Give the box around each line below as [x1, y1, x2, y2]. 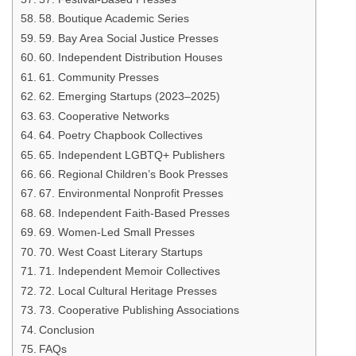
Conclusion [38, 323, 95, 336]
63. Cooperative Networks [38, 109, 169, 122]
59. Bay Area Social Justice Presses [38, 31, 219, 44]
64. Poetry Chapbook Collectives [38, 129, 203, 142]
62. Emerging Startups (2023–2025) [38, 90, 220, 103]
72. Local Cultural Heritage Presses [38, 284, 217, 297]
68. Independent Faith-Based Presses [38, 206, 230, 219]
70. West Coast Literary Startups [38, 245, 203, 258]
